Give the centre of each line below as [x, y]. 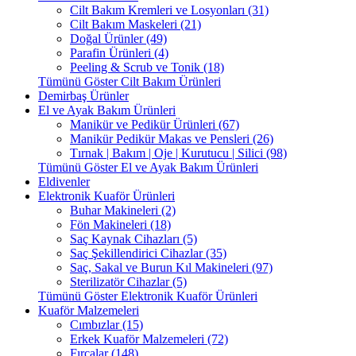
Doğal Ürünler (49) [118, 39]
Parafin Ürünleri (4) [119, 53]
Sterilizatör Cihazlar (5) [128, 282]
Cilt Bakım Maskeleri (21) [135, 24]
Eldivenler [64, 182]
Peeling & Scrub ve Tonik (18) [147, 67]
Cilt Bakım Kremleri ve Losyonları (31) [169, 10]
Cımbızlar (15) [106, 325]
